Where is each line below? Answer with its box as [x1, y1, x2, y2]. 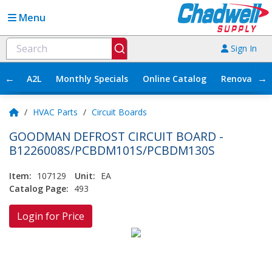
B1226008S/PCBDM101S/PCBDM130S [9, 141, 215, 158]
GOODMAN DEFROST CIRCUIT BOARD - [9, 127, 223, 144]
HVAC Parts [33, 106, 78, 118]
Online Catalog [143, 72, 206, 84]
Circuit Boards [92, 106, 147, 118]
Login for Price [17, 209, 84, 223]
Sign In [228, 42, 257, 55]
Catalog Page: [9, 182, 69, 194]
